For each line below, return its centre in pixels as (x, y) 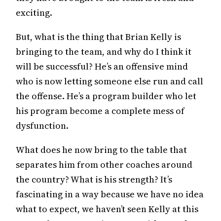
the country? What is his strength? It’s (94, 179)
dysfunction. (42, 125)
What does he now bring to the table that (101, 149)
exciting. (34, 12)
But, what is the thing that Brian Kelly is (98, 37)
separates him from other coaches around (104, 164)
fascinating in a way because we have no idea (110, 194)
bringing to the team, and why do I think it (104, 51)
